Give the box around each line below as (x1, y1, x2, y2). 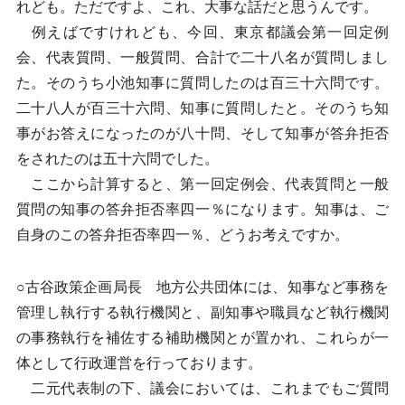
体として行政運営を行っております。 (15, 355, 262, 371)
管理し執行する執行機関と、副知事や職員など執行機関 (15, 305, 390, 320)
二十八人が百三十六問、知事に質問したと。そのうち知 (15, 100, 390, 116)
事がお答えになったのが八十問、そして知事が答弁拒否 (15, 126, 390, 141)
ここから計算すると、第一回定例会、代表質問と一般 (15, 176, 390, 192)
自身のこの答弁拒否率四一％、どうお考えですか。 (15, 227, 349, 242)
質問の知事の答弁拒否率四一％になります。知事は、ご (15, 202, 390, 217)
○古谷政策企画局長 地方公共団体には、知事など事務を (15, 279, 390, 295)
